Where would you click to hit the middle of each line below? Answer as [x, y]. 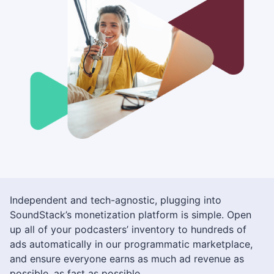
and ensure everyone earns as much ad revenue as [127, 259]
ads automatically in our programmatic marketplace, [131, 244]
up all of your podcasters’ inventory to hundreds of [128, 230]
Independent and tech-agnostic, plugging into [116, 200]
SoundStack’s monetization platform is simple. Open [131, 215]
